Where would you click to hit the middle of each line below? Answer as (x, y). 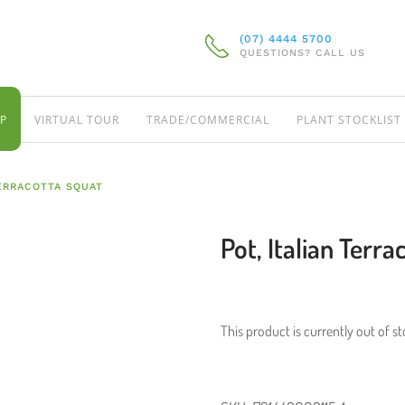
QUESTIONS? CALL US (302, 53)
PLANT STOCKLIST (349, 119)
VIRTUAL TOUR (77, 119)
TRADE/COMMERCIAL (208, 119)
